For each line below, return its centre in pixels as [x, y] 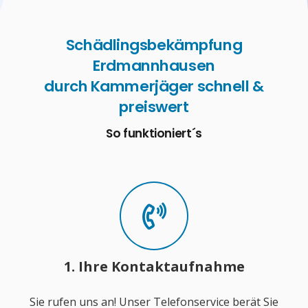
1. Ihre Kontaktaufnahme [154, 267]
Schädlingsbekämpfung [154, 45]
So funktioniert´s [154, 133]
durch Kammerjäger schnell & [154, 86]
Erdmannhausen [154, 65]
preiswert [154, 107]
